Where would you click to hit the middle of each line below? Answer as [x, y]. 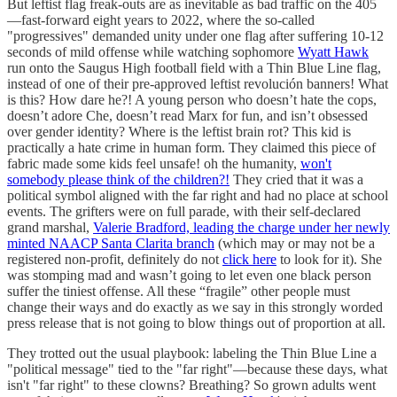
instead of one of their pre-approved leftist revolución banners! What [198, 83]
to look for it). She [329, 259]
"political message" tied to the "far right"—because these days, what [197, 369]
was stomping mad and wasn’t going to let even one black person [189, 275]
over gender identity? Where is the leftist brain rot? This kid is [179, 131]
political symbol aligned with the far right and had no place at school [198, 195]
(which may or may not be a [295, 243]
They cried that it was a [296, 179]
